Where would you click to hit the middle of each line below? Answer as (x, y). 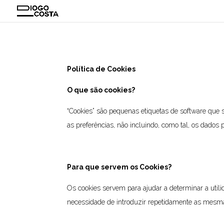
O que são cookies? (101, 90)
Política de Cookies (101, 69)
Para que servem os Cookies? (119, 167)
